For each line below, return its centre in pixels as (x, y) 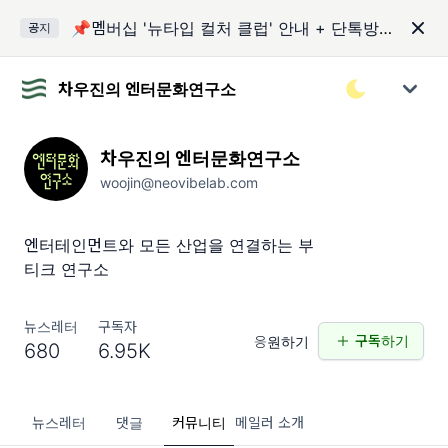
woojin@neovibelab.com (179, 182)
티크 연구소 (66, 269)
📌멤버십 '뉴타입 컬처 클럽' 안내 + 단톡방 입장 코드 (385, 28)
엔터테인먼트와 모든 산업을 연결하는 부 (169, 245)
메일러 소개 (269, 422)
